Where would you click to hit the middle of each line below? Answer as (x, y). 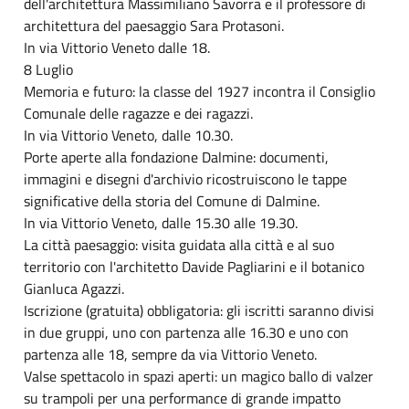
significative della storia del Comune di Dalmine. (172, 200)
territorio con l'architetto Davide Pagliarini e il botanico (194, 266)
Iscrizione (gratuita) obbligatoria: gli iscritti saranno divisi (199, 310)
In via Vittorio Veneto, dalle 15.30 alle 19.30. (161, 222)
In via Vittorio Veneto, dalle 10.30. (128, 135)
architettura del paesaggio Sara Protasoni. (154, 25)
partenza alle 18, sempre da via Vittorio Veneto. (170, 354)
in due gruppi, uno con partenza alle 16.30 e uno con (186, 332)
